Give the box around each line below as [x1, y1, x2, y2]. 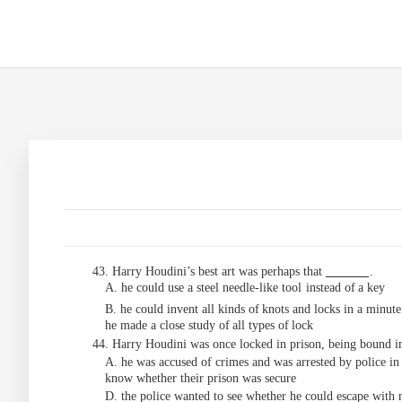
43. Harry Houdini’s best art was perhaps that [92, 265, 326, 278]
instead [306, 281, 341, 294]
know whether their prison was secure [105, 371, 296, 385]
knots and [262, 302, 310, 316]
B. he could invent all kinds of [105, 302, 259, 316]
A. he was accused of [105, 355, 212, 369]
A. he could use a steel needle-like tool [105, 281, 301, 294]
